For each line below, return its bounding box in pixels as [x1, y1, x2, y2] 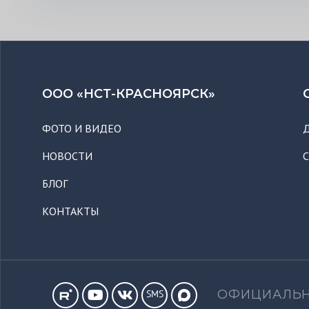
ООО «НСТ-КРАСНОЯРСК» [42, 86, 215, 101]
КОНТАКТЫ [42, 204, 99, 218]
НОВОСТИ [42, 149, 92, 163]
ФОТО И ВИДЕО [42, 121, 121, 135]
